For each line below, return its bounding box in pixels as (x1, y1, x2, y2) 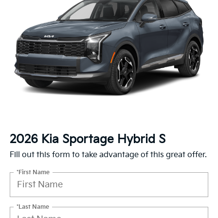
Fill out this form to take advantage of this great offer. (10, 150, 207, 160)
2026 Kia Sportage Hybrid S (10, 132, 165, 146)
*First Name (17, 168, 50, 176)
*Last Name (17, 203, 49, 211)
